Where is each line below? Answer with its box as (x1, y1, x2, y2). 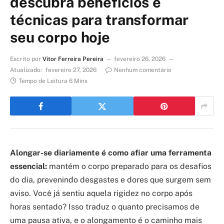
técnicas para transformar (10, 11, 188, 29)
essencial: (10, 161, 47, 171)
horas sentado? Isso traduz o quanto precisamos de (10, 202, 199, 212)
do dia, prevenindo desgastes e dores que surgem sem (10, 175, 211, 185)
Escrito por (10, 55, 41, 63)
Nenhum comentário (114, 66, 171, 74)
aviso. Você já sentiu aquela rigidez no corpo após (10, 188, 192, 198)
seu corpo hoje (10, 28, 110, 46)
